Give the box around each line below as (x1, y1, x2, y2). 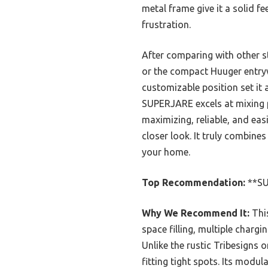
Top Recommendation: (142, 177, 245, 188)
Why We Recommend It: (142, 208, 249, 219)
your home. (142, 147, 190, 158)
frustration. (142, 19, 191, 31)
